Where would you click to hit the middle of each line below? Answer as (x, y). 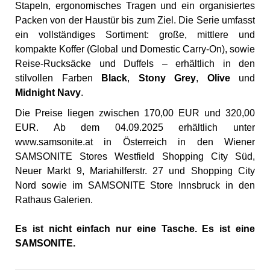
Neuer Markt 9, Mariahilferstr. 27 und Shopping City (135, 171)
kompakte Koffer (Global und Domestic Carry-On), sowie (135, 49)
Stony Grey (167, 78)
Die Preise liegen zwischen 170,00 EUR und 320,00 (135, 113)
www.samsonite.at (54, 142)
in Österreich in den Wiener (174, 142)
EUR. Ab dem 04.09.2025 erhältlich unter (135, 127)
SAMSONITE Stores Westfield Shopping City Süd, (135, 156)
